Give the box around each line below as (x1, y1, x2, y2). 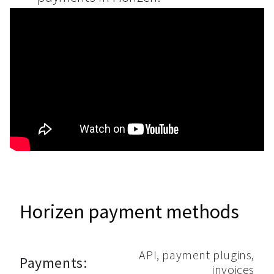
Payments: (20, 253, 87, 272)
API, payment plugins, (139, 247, 254, 262)
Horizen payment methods (20, 199, 239, 224)
